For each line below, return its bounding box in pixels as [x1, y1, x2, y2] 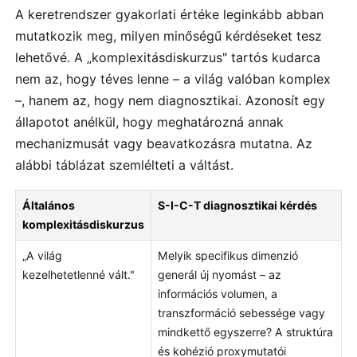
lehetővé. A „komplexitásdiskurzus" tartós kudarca [15, 49, 320, 66]
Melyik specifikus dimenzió [157, 248, 298, 262]
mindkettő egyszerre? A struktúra [157, 324, 333, 339]
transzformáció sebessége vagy [157, 305, 325, 320]
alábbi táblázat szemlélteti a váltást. [15, 157, 233, 174]
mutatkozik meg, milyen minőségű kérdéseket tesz [15, 28, 322, 45]
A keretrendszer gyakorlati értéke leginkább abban [15, 6, 324, 23]
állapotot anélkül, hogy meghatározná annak [15, 114, 284, 131]
